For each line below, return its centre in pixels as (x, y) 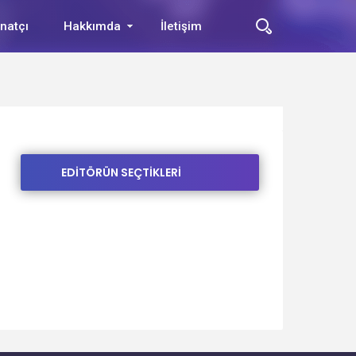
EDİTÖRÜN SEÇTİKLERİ (121, 172)
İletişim (181, 26)
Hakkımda (92, 26)
